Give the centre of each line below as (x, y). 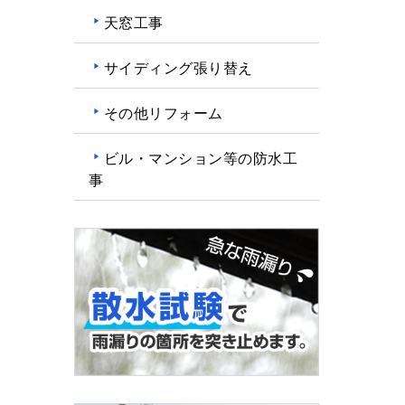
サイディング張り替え (178, 67)
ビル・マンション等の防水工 (200, 157)
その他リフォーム (163, 112)
